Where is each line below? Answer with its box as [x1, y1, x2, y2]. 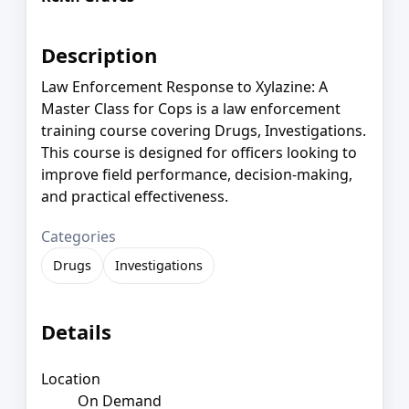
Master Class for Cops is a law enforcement [41, 99, 341, 120]
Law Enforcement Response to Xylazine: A [41, 77, 328, 98]
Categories [41, 226, 116, 247]
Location [41, 368, 100, 389]
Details [41, 318, 111, 346]
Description [41, 40, 157, 68]
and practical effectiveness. [41, 186, 228, 207]
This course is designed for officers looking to [41, 142, 357, 163]
